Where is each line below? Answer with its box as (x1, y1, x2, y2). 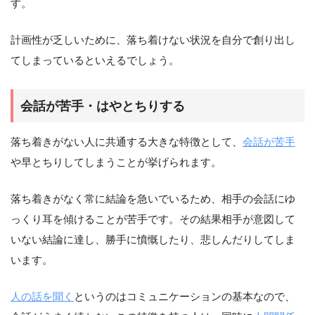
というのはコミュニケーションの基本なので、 (74, 290, 295, 303)
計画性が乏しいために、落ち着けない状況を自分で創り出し (11, 33, 295, 46)
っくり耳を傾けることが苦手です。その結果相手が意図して (11, 213, 295, 226)
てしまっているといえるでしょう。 (11, 53, 179, 66)
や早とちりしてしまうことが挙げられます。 (11, 156, 221, 169)
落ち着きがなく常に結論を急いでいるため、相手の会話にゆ (11, 193, 295, 205)
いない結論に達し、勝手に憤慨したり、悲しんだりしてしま (11, 233, 295, 246)
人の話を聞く (11, 290, 74, 303)
